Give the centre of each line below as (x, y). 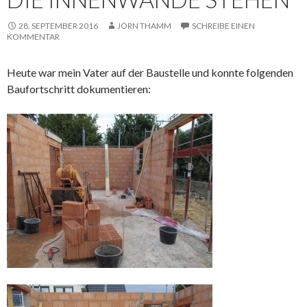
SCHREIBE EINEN (223, 25)
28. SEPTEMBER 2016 (58, 25)
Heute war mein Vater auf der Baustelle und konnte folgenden (150, 72)
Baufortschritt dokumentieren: (79, 88)
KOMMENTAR (33, 36)
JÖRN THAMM (144, 25)
